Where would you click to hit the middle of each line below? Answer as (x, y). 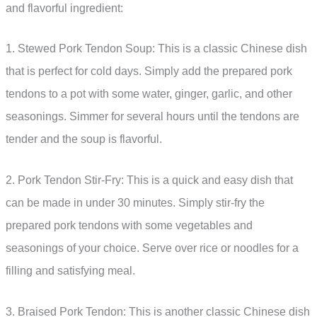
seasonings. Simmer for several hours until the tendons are (152, 117)
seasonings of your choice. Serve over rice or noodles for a (152, 248)
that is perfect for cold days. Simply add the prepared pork (149, 71)
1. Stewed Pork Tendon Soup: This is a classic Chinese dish (156, 49)
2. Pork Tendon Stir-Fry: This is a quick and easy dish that (149, 180)
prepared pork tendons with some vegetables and (129, 226)
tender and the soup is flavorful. (84, 139)
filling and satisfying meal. (70, 271)
